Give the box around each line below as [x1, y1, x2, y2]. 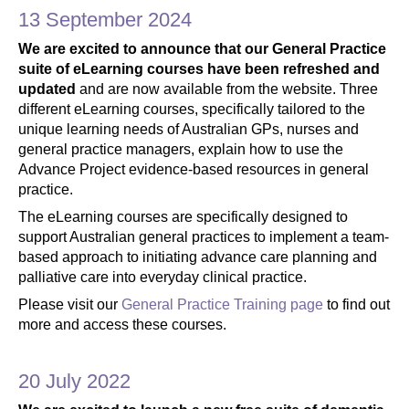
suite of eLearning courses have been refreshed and [18, 60, 380, 77]
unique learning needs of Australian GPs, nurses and [18, 121, 359, 137]
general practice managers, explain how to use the [18, 141, 343, 157]
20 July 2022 [18, 369, 136, 393]
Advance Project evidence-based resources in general [18, 161, 369, 177]
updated [18, 80, 76, 97]
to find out [323, 296, 390, 312]
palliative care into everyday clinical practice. [18, 268, 307, 285]
